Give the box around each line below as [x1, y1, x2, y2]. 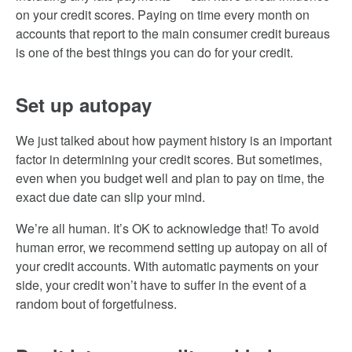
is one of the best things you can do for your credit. [16, 43, 293, 61]
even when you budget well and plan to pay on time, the [16, 169, 324, 187]
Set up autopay [16, 91, 152, 118]
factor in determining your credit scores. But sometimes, [16, 150, 322, 168]
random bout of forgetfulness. [16, 295, 177, 313]
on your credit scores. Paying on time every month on [16, 5, 310, 24]
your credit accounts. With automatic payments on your [16, 257, 318, 275]
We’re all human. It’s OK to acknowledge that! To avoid [16, 219, 319, 237]
